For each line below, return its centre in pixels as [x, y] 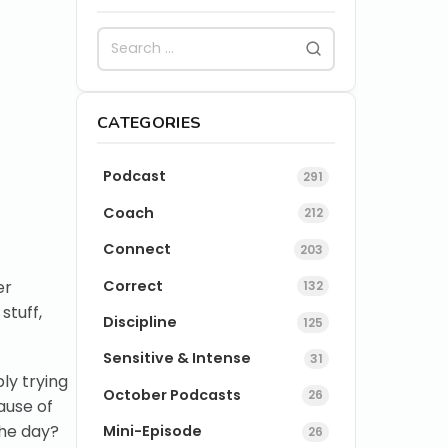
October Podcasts [172, 394]
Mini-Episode [153, 431]
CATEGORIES [149, 122]
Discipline [140, 322]
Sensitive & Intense [177, 358]
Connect [137, 249]
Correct [133, 285]
